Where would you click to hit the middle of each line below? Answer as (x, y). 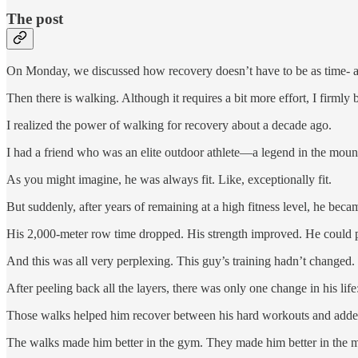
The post (35, 18)
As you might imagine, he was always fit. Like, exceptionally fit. (169, 180)
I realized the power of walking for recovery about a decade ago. (169, 125)
